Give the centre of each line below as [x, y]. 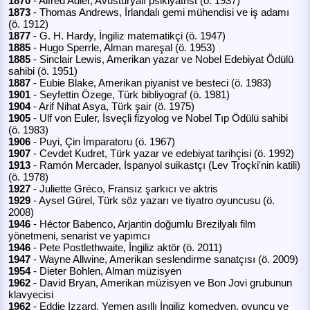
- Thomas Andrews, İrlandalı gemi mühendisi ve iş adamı [160, 12]
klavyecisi [31, 294]
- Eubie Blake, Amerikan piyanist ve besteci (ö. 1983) [151, 83]
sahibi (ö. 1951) [43, 71]
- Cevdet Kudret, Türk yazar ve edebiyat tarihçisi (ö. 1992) [162, 153]
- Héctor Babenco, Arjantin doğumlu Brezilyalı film [143, 224]
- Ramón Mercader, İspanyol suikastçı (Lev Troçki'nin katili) [165, 165]
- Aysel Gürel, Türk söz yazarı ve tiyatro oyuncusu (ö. [153, 200]
